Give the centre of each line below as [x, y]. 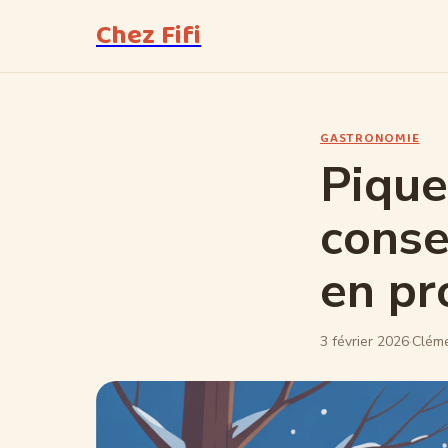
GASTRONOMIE [370, 138]
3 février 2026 [364, 341]
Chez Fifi [149, 35]
